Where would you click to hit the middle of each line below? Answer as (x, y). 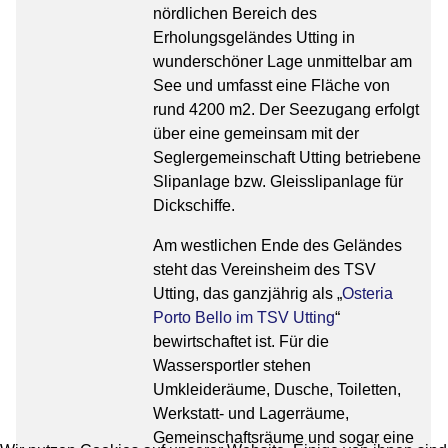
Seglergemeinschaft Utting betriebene (287, 157)
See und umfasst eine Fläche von (272, 85)
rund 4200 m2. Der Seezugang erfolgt (286, 109)
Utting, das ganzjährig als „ (248, 293)
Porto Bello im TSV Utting (244, 317)
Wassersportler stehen (232, 365)
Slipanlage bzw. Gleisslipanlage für (278, 181)
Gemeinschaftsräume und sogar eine (284, 437)
